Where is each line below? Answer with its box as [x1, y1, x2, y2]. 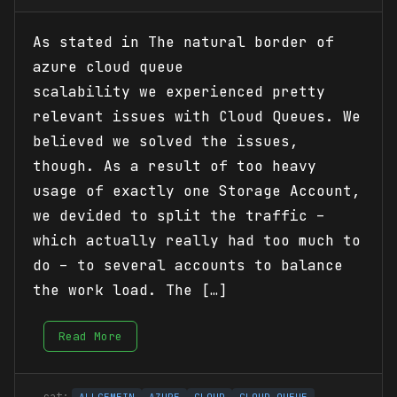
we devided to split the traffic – [33, 206, 325, 225]
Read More [58, 328, 122, 344]
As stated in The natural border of [33, 32, 334, 51]
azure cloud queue [33, 57, 183, 76]
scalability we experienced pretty [33, 82, 325, 101]
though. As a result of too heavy [33, 156, 316, 175]
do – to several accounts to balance [33, 255, 343, 275]
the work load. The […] [33, 280, 228, 300]
